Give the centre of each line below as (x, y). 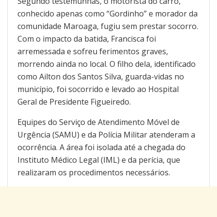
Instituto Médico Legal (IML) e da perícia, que (99, 160)
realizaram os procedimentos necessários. (94, 173)
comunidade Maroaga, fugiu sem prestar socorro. (108, 26)
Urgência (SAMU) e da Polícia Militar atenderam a (106, 135)
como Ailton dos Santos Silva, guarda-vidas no (101, 77)
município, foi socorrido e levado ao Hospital (98, 89)
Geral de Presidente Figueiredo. (74, 102)
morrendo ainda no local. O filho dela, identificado (107, 64)
